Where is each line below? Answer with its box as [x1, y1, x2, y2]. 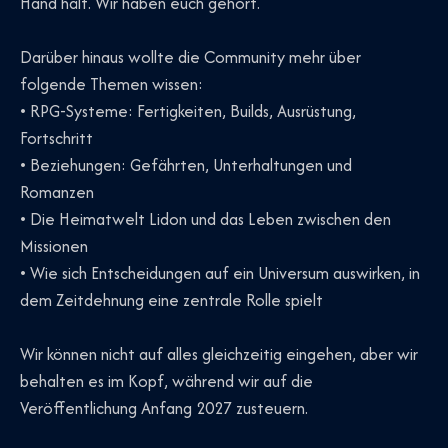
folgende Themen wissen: [20, 72, 203, 97]
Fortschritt [20, 126, 93, 151]
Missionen [20, 234, 88, 259]
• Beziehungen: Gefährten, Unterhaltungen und [20, 153, 352, 178]
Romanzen [20, 180, 94, 205]
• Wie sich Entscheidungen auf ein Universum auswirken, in [20, 261, 420, 286]
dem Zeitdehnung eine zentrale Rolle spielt [20, 288, 323, 313]
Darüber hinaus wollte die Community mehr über [20, 45, 361, 70]
